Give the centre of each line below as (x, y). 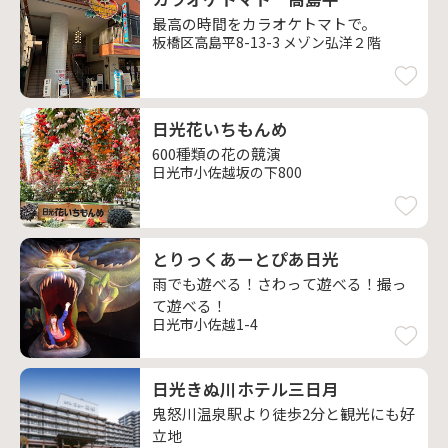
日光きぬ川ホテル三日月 (245, 389)
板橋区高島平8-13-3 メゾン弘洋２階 (266, 42)
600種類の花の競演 (216, 153)
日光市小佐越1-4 (205, 324)
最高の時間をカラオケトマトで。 (264, 23)
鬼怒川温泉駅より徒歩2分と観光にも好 (283, 413)
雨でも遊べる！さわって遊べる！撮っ (279, 283)
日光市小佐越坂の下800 (227, 172)
